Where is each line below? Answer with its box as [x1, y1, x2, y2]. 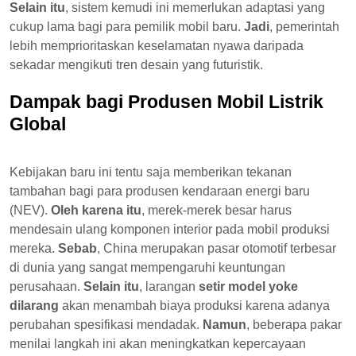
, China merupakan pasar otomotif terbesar [97, 241, 336, 255]
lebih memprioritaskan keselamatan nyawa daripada [10, 38, 304, 52]
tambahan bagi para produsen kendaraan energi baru [10, 184, 310, 198]
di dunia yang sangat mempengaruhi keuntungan [10, 260, 285, 274]
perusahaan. [10, 279, 83, 293]
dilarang [10, 298, 59, 312]
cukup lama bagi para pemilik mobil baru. [10, 19, 244, 33]
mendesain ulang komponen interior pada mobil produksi [10, 222, 330, 236]
